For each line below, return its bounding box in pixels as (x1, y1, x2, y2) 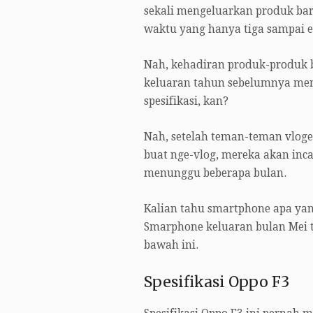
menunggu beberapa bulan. (143, 167, 286, 180)
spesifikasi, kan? (143, 95, 228, 108)
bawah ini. (143, 239, 198, 252)
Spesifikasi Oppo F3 (143, 272, 289, 292)
